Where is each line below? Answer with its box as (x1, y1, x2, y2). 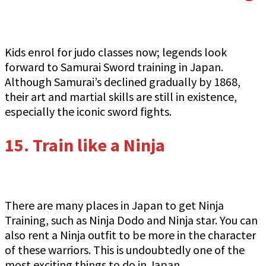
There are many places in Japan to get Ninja (5, 197, 224, 213)
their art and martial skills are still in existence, (5, 89, 237, 104)
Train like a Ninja (33, 133, 165, 156)
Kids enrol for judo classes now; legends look (5, 45, 227, 60)
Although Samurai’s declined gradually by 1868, (5, 74, 240, 90)
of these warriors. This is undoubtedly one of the (5, 242, 245, 257)
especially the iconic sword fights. (5, 104, 172, 119)
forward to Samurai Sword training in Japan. (5, 59, 223, 75)
